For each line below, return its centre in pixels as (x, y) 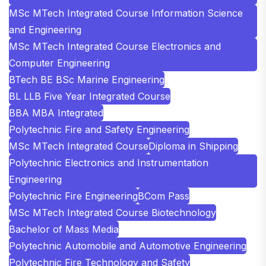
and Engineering (45, 29)
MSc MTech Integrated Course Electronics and (115, 46)
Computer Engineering (59, 63)
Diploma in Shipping (193, 146)
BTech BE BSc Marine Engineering (87, 79)
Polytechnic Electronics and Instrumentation (109, 162)
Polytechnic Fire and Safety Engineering (99, 129)
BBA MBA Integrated (56, 113)
